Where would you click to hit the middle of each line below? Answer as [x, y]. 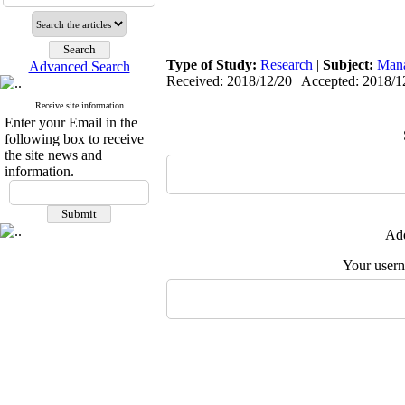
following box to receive [74, 139]
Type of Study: [213, 65]
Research [287, 65]
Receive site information [79, 105]
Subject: [350, 65]
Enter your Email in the [71, 122]
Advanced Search [79, 66]
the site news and [53, 155]
